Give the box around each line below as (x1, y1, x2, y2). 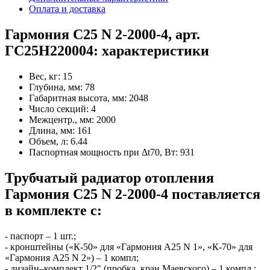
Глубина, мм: (29, 81, 85, 92)
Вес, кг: (29, 71, 63, 81)
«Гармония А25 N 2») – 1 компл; (5, 252, 139, 263)
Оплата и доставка (29, 3, 105, 14)
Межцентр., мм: (29, 114, 96, 125)
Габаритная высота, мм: (29, 92, 129, 103)
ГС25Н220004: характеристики (5, 42, 209, 58)
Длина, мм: (29, 125, 77, 136)
